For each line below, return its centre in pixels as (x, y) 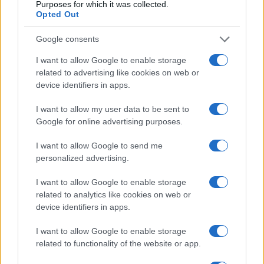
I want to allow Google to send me (99, 145)
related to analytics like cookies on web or (113, 194)
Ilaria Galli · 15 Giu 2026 (47, 188)
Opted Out (58, 14)
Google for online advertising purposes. (109, 121)
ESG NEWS (38, 214)
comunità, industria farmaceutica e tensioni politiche (128, 174)
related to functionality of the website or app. (118, 243)
